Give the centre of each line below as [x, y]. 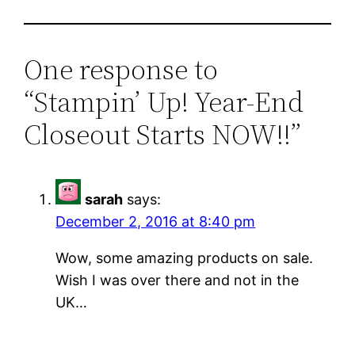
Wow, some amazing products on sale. [185, 258]
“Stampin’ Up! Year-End [164, 101]
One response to [121, 69]
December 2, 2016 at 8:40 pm [156, 221]
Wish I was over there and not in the [177, 280]
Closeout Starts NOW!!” [163, 134]
